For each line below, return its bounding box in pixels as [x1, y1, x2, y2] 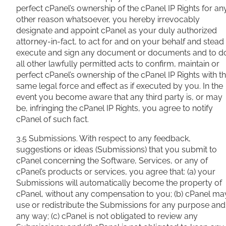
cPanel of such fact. [16, 115, 89, 125]
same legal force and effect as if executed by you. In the [16, 81, 223, 91]
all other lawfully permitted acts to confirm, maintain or [16, 59, 219, 69]
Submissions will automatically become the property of [16, 178, 222, 188]
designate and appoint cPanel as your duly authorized [16, 26, 217, 36]
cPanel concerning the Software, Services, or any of [16, 156, 208, 166]
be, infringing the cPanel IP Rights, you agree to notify [16, 103, 213, 114]
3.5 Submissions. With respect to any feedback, [16, 134, 191, 144]
